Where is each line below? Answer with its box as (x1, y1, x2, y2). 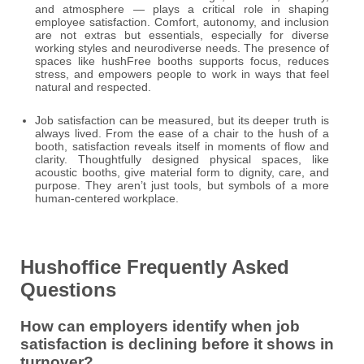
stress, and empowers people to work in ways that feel (35, 67, 329, 80)
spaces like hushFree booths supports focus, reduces (35, 54, 329, 67)
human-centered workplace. (35, 191, 179, 205)
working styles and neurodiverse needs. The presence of (35, 41, 329, 54)
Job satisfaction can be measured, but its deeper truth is (35, 113, 329, 127)
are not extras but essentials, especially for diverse (35, 28, 329, 41)
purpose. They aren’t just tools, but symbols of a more (35, 178, 329, 192)
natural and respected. (35, 80, 151, 93)
